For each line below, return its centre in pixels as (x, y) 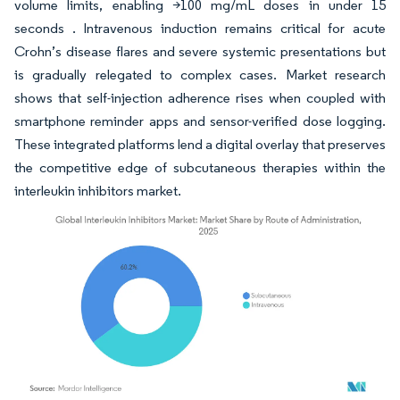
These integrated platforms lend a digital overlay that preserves (200, 144)
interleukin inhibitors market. (98, 190)
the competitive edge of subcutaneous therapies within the (200, 167)
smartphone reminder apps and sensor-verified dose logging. (200, 121)
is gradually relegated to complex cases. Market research (200, 74)
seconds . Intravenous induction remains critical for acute (200, 28)
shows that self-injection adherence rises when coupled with (200, 97)
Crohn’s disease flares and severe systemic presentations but (200, 51)
